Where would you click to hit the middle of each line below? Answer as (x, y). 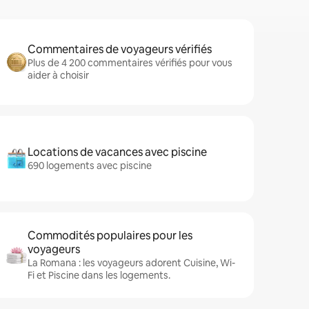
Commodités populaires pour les (110, 236)
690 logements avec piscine (90, 166)
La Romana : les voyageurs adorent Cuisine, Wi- (131, 263)
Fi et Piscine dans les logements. (99, 275)
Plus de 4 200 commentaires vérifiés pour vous (130, 63)
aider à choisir (58, 75)
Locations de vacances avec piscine (117, 152)
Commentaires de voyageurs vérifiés (120, 49)
